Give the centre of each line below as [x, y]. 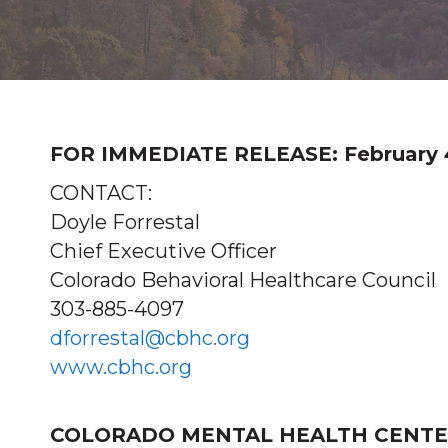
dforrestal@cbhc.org [150, 338]
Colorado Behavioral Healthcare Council [243, 280]
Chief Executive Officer [163, 251]
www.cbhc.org [121, 367]
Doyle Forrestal [125, 222]
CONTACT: [101, 193]
